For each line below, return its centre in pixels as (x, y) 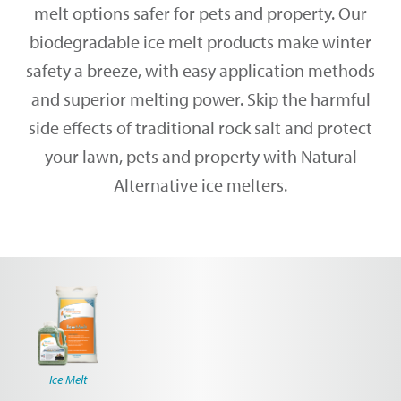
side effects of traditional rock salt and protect (200, 128)
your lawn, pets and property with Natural (200, 157)
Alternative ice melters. (200, 185)
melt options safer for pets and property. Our (200, 13)
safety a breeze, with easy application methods (200, 71)
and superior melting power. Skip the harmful (200, 99)
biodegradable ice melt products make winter (200, 42)
